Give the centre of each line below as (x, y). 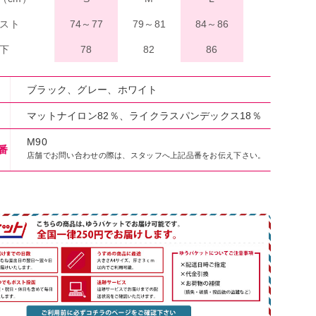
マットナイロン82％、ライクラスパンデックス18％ (145, 116)
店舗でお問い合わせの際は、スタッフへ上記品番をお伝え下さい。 (146, 155)
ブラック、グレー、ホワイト (92, 90)
